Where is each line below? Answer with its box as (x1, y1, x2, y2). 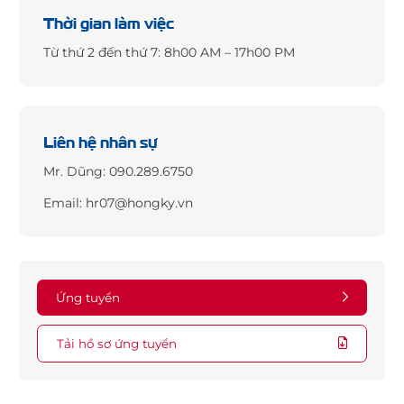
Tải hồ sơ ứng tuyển (56, 335, 177, 351)
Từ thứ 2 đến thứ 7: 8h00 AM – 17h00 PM (43, 44, 296, 61)
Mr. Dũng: (43, 163, 110, 180)
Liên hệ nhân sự (43, 129, 158, 151)
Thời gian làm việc (43, 10, 175, 32)
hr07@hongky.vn (86, 194, 194, 211)
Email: (43, 194, 87, 211)
